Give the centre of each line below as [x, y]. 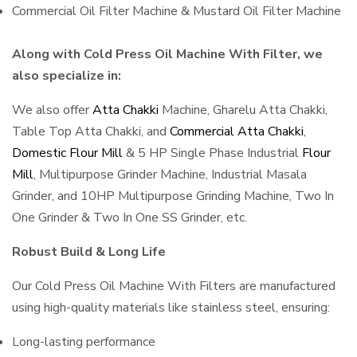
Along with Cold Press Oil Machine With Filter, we [167, 54]
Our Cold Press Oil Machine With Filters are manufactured [174, 286]
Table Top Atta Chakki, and [91, 131]
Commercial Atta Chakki [237, 131]
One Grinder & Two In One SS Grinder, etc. [129, 218]
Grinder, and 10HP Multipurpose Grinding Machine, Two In [173, 196]
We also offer [51, 110]
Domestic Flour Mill [67, 153]
